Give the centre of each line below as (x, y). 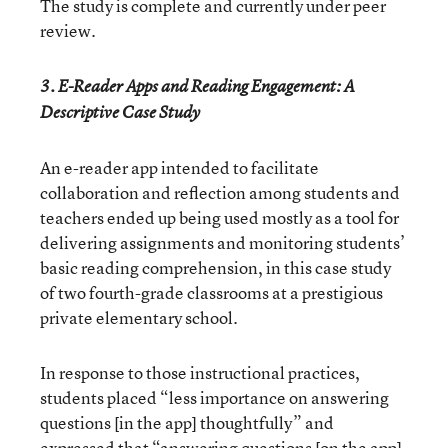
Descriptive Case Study (120, 112)
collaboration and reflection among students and (220, 192)
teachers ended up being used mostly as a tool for (219, 217)
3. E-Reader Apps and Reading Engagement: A (197, 86)
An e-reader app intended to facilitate (179, 167)
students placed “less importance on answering (214, 397)
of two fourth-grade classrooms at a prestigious (211, 292)
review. (68, 30)
